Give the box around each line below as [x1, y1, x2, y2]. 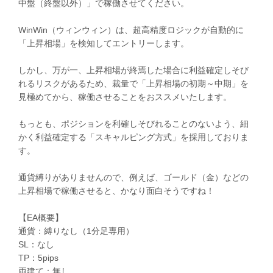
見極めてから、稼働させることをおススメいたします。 [18, 91, 232, 102]
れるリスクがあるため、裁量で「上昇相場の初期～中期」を [18, 78, 249, 88]
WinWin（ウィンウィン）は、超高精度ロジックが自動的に [18, 24, 244, 35]
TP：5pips [18, 252, 58, 263]
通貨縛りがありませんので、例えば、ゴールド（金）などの [18, 172, 249, 182]
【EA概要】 [18, 212, 63, 222]
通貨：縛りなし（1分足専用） [18, 225, 134, 236]
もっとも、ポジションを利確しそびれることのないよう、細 [18, 118, 249, 129]
